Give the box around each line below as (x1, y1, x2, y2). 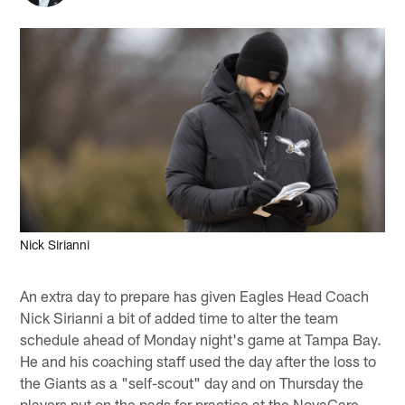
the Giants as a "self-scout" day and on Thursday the (20, 372, 364, 391)
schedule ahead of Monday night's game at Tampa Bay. (20, 329, 382, 348)
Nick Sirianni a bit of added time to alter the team (20, 307, 339, 326)
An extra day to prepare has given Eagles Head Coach (20, 286, 370, 305)
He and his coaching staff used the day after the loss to (20, 351, 377, 370)
